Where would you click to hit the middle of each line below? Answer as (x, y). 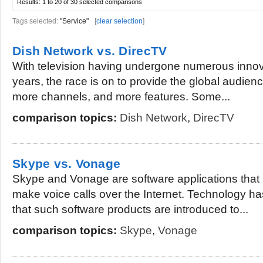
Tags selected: (36, 21)
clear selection (119, 21)
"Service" (74, 21)
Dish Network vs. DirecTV (90, 51)
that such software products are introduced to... (130, 209)
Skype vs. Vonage (67, 163)
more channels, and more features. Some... (121, 97)
